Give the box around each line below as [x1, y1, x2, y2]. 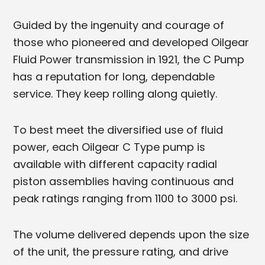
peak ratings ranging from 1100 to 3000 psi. [13, 190, 238, 206]
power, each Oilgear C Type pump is [13, 139, 206, 154]
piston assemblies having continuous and [13, 173, 234, 189]
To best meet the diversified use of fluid [13, 122, 224, 137]
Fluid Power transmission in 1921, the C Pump [13, 51, 245, 67]
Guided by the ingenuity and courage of [13, 17, 225, 33]
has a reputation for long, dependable [13, 69, 215, 84]
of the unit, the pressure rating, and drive [13, 244, 229, 259]
